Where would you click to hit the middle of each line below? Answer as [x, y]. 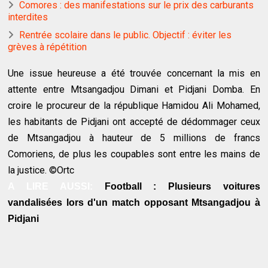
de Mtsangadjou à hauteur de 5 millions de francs [134, 138]
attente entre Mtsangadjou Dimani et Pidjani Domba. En [134, 89]
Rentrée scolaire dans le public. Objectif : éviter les [126, 35]
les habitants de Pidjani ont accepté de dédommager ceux [134, 121]
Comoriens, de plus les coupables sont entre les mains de [134, 154]
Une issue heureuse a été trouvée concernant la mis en [134, 73]
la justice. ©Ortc [41, 170]
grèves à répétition [48, 47]
